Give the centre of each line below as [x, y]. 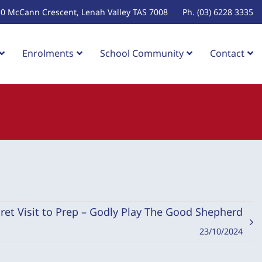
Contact [227, 53]
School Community [142, 53]
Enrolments [48, 53]
